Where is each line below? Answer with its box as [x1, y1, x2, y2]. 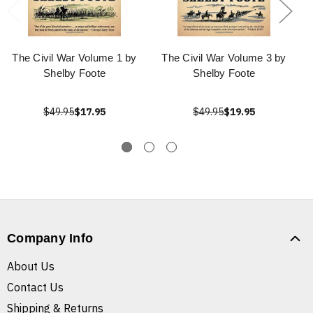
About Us [7, 259, 54, 274]
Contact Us [7, 280, 64, 295]
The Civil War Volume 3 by [161, 52, 286, 64]
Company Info [7, 231, 93, 246]
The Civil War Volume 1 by [12, 52, 137, 64]
